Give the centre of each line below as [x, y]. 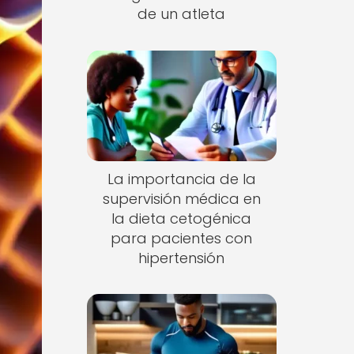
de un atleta [182, 14]
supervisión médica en [181, 198]
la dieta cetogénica [182, 218]
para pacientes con [182, 238]
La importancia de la [181, 179]
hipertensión [182, 258]
